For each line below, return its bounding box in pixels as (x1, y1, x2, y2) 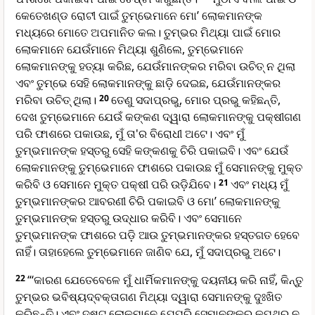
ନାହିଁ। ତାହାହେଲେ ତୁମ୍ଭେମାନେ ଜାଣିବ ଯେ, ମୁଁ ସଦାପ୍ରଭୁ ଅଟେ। (15, 244, 281, 260)
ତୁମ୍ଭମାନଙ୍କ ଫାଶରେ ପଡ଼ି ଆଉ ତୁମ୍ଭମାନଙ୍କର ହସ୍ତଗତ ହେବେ (15, 227, 300, 243)
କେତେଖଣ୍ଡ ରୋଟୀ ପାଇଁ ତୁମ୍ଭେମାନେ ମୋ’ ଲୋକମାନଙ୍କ (15, 8, 262, 24)
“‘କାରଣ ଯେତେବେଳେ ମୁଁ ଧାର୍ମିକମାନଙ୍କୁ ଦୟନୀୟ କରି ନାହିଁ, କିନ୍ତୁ (27, 272, 303, 288)
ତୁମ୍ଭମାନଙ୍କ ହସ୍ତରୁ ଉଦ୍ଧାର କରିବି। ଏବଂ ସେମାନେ (15, 210, 242, 226)
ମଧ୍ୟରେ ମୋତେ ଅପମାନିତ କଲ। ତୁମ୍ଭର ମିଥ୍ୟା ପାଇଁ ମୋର (15, 25, 281, 41)
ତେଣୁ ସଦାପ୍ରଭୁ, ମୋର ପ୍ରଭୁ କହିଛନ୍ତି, (111, 92, 281, 108)
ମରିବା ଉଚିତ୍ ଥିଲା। (15, 92, 99, 108)
